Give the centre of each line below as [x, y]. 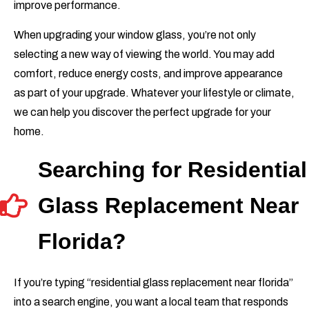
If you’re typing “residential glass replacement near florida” [153, 283]
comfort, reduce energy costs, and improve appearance [148, 74]
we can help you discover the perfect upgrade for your [142, 112]
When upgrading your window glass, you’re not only [135, 35]
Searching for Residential [172, 170]
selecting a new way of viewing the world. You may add [144, 54]
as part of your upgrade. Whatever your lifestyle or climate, [154, 93]
